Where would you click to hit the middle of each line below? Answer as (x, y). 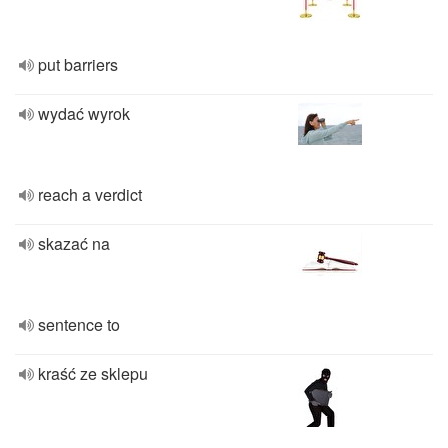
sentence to (79, 324)
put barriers (78, 64)
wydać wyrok (84, 113)
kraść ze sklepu (93, 373)
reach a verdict (90, 194)
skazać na (74, 243)
